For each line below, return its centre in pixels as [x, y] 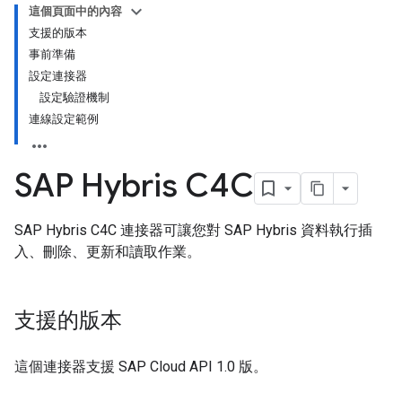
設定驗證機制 [74, 97]
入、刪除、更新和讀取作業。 [108, 252]
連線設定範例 [64, 119]
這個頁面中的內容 [75, 11]
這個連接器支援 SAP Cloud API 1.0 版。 [141, 367]
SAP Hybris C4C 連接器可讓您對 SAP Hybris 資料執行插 [193, 230]
